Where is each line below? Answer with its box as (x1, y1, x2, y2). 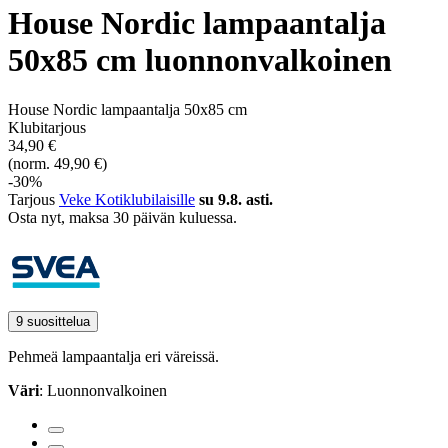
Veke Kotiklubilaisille (59, 190, 195, 208)
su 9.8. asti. (199, 190, 273, 208)
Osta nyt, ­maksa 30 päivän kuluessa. (8, 208, 237, 226)
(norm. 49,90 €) (8, 154, 107, 172)
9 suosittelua (16, 313, 90, 329)
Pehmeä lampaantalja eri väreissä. (8, 347, 219, 365)
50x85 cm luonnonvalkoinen (8, 42, 392, 79)
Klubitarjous (8, 118, 86, 136)
